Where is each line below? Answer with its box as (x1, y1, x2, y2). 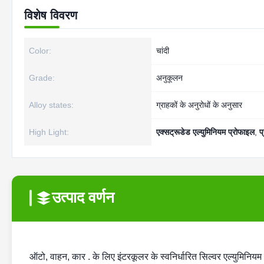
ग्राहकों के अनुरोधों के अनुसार (156, 100, 242, 110)
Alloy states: (29, 100, 74, 110)
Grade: (29, 73, 55, 82)
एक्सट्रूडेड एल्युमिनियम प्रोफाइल (156, 127, 255, 137)
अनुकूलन (156, 73, 183, 82)
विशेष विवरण (24, 9, 77, 22)
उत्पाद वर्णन (52, 189, 114, 206)
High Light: (29, 127, 69, 137)
